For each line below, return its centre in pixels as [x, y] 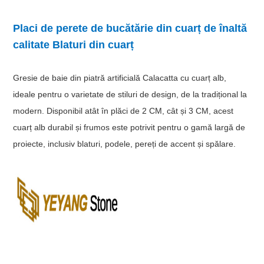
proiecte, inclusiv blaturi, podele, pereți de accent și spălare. [125, 143]
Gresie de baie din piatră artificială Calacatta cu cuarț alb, [120, 77]
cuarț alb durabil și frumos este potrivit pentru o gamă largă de [129, 127]
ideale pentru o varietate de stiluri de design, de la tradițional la [130, 94]
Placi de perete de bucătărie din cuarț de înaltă [130, 28]
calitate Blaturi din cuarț [74, 44]
